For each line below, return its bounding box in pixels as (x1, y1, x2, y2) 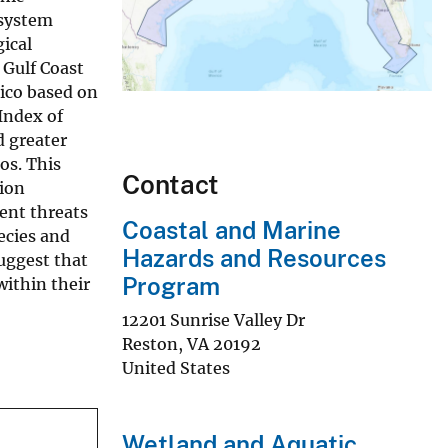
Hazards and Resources (122, 244, 386, 273)
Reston (122, 333, 178, 354)
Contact (122, 169, 219, 201)
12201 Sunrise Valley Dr (122, 309, 305, 330)
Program (122, 272, 220, 301)
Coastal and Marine (122, 216, 341, 245)
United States (122, 357, 230, 378)
